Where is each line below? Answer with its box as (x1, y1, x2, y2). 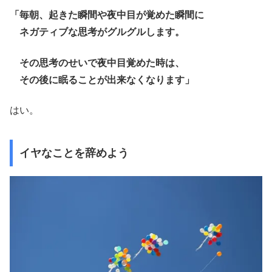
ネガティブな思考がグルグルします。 (10, 27, 185, 38)
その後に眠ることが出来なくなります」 (10, 74, 194, 85)
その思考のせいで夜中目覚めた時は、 (10, 57, 185, 68)
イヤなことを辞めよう (19, 146, 129, 159)
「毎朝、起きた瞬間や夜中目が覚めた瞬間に (10, 10, 204, 21)
